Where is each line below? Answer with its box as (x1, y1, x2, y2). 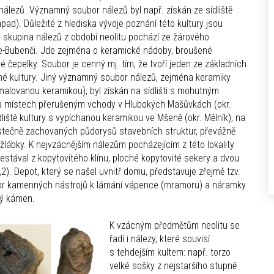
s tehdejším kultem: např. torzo (109, 246, 231, 259)
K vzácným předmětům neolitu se (109, 220, 240, 232)
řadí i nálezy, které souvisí (109, 233, 210, 245)
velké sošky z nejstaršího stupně (109, 260, 237, 272)
